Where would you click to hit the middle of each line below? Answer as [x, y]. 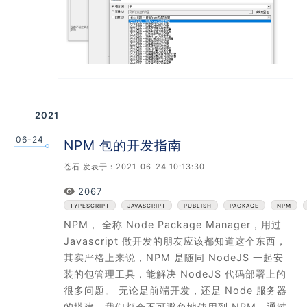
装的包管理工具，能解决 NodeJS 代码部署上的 [175, 273]
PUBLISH [198, 205]
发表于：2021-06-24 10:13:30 [143, 166]
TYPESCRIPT [90, 205]
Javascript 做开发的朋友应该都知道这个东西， [175, 241]
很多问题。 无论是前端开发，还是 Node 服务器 [175, 290]
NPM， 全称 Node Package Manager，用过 [173, 224]
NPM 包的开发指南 [123, 145]
